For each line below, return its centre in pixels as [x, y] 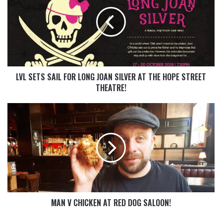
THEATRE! [111, 88]
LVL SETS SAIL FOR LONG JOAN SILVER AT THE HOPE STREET [111, 77]
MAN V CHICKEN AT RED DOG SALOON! [111, 203]
